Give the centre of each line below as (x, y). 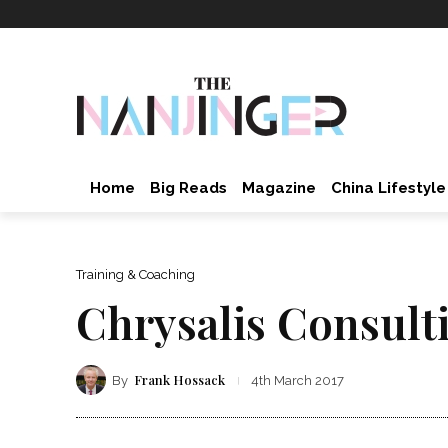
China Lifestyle (388, 188)
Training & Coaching (135, 274)
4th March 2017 (297, 381)
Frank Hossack (179, 379)
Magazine (279, 188)
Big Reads (188, 188)
